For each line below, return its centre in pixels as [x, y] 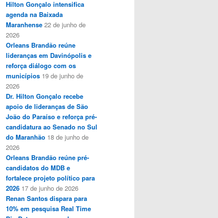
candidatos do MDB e [38, 167]
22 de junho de [65, 24]
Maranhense [24, 24]
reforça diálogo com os [41, 65]
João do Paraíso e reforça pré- [51, 116]
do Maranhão [26, 137]
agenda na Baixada [34, 14]
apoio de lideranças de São [47, 106]
